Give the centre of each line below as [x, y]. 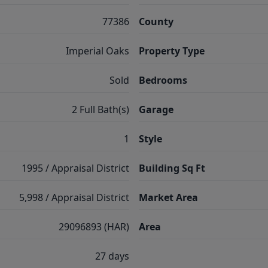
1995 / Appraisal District [75, 168]
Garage [156, 109]
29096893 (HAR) [94, 227]
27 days [112, 256]
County [156, 22]
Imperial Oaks [98, 51]
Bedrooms [163, 80]
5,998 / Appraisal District [74, 197]
